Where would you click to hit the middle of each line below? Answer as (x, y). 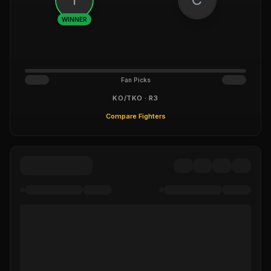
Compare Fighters (135, 116)
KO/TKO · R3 (135, 98)
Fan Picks (135, 80)
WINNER (74, 19)
